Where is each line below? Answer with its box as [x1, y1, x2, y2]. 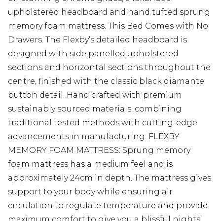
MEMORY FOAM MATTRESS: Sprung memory [8, 146, 190, 155]
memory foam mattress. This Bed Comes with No [8, 21, 208, 31]
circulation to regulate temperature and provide [8, 201, 208, 210]
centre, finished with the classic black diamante [8, 76, 204, 86]
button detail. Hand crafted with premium [8, 90, 182, 100]
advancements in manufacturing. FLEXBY [8, 132, 180, 141]
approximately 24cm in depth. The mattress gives [8, 173, 211, 183]
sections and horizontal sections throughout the [8, 63, 211, 72]
